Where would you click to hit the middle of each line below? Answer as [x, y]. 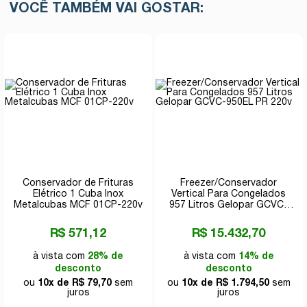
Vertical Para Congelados [229, 194]
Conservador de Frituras [78, 183]
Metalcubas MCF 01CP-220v [78, 205]
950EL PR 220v [229, 216]
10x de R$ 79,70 [75, 283]
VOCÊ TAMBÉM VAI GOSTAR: [107, 9]
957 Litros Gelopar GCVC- [229, 205]
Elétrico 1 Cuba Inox [78, 194]
